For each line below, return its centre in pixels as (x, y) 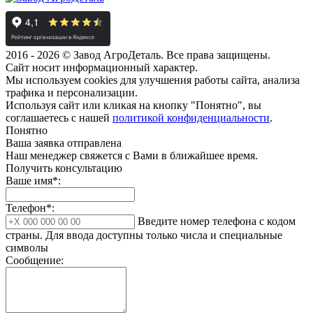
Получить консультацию (64, 168)
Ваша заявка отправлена (64, 143)
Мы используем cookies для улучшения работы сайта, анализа (153, 80)
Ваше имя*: (33, 181)
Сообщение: (35, 261)
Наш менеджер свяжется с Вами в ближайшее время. (132, 156)
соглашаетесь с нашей (59, 118)
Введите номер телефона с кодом (217, 221)
